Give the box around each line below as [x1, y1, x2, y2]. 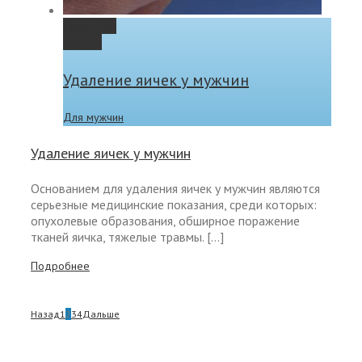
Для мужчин [63, 110, 124, 125]
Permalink [63, 18, 116, 35]
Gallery [63, 34, 102, 51]
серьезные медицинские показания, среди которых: [31, 196, 317, 213]
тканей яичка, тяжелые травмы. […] [31, 229, 224, 246]
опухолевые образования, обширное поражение [31, 213, 300, 229]
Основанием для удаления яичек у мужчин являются [31, 180, 320, 197]
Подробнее [31, 259, 90, 274]
